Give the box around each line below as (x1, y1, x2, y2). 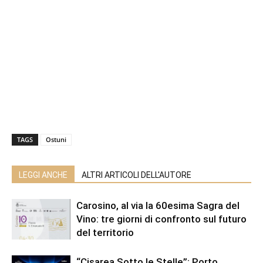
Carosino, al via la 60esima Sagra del (76, 200, 240, 212)
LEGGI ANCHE (19, 170, 68, 180)
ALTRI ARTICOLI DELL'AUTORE (82, 170, 191, 180)
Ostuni (46, 135, 66, 144)
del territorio (76, 227, 134, 239)
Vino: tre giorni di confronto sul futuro (76, 213, 247, 225)
